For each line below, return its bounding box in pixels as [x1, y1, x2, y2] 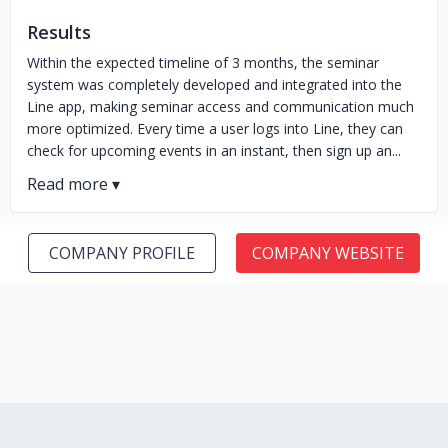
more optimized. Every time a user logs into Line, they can [27, 119, 403, 138]
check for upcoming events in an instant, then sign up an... [27, 141, 401, 160]
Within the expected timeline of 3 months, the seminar [27, 53, 379, 72]
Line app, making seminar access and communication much [27, 97, 414, 116]
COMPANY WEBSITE [252, 242, 404, 264]
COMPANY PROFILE [49, 242, 195, 264]
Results [27, 20, 91, 44]
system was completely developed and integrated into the [27, 75, 402, 94]
